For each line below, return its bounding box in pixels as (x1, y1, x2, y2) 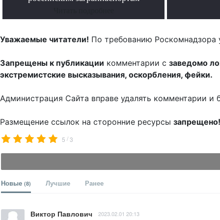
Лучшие (46, 178, 70, 188)
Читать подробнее (53, 6, 114, 15)
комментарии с (104, 58, 169, 68)
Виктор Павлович (30, 209, 92, 219)
